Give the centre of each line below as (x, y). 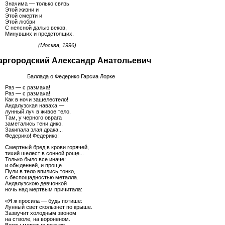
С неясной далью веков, (36, 27)
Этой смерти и (24, 15)
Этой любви (20, 21)
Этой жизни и (22, 9)
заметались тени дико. (34, 124)
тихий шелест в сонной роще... (44, 153)
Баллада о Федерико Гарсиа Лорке (60, 76)
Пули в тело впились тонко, (40, 172)
